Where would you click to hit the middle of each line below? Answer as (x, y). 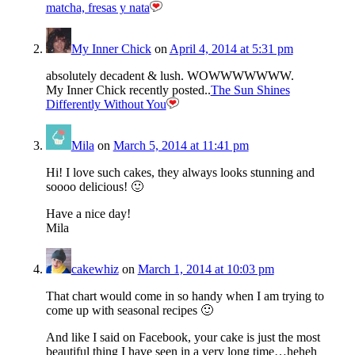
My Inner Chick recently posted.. (128, 90)
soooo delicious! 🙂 (94, 187)
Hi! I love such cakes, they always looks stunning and (180, 173)
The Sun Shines (250, 90)
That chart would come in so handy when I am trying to (185, 296)
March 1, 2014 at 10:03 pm (206, 269)
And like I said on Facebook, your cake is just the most (183, 338)
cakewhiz (95, 269)
